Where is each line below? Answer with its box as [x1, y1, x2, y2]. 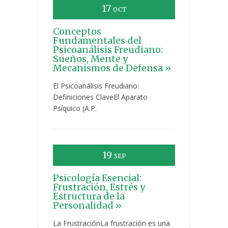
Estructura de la [53, 190, 125, 203]
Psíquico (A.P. [53, 103, 97, 113]
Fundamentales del [53, 35, 141, 47]
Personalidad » [53, 199, 122, 212]
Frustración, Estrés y [53, 181, 145, 193]
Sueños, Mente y [53, 53, 128, 65]
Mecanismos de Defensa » [53, 62, 171, 74]
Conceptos [53, 25, 101, 38]
